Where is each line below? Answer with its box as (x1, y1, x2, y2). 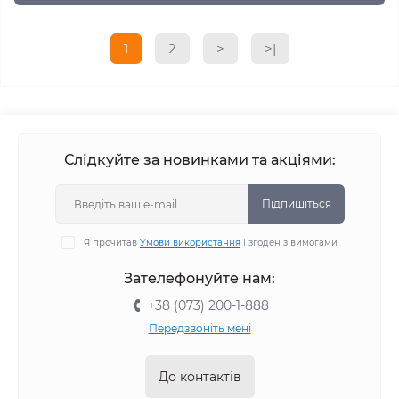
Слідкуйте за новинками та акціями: (63, 151, 336, 168)
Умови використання (140, 237, 240, 248)
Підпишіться (261, 197, 331, 210)
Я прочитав (84, 237, 140, 248)
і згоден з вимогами (240, 237, 338, 248)
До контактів (158, 369, 241, 385)
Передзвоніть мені (148, 322, 251, 335)
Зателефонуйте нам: (124, 270, 275, 287)
